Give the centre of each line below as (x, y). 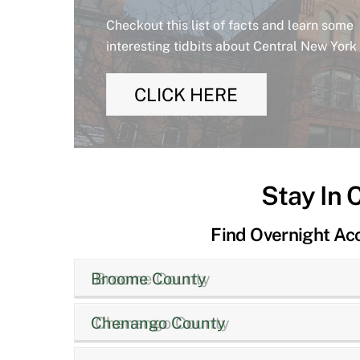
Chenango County (158, 323)
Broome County (149, 278)
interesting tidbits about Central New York (231, 46)
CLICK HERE (186, 95)
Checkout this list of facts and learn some (229, 25)
